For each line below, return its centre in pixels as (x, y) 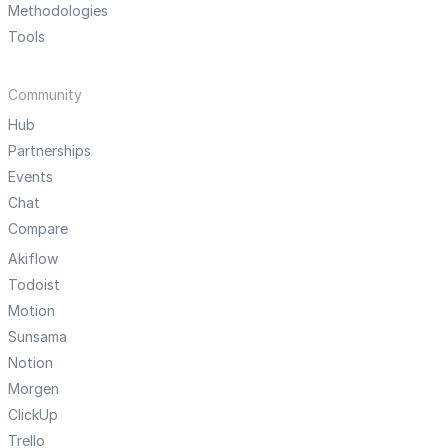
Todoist (34, 285)
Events (30, 177)
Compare (38, 229)
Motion (31, 311)
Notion (30, 363)
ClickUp (33, 415)
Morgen (33, 389)
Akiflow (33, 259)
